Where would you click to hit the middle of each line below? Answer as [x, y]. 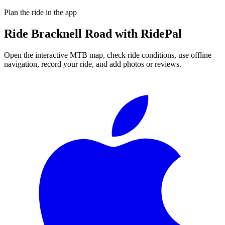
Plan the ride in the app [40, 12]
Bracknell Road [72, 33]
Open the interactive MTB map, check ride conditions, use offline [108, 55]
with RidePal [147, 33]
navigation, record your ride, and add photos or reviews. [93, 64]
